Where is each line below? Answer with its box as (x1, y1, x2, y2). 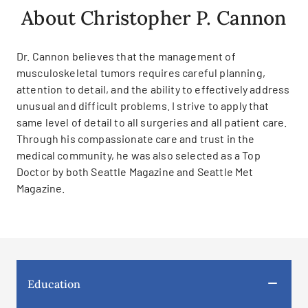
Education (27, 277, 81, 291)
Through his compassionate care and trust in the (16, 132, 255, 145)
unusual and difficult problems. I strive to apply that (16, 99, 269, 112)
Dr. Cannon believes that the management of (16, 49, 236, 63)
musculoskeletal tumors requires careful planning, (16, 66, 265, 79)
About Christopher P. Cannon (21, 5, 287, 30)
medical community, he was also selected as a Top (16, 148, 261, 162)
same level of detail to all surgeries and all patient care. (16, 115, 287, 129)
